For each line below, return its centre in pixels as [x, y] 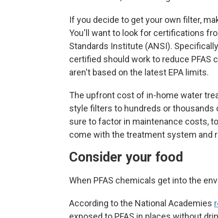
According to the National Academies [142, 203]
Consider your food [128, 157]
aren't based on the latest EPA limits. [139, 73]
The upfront [92, 95]
